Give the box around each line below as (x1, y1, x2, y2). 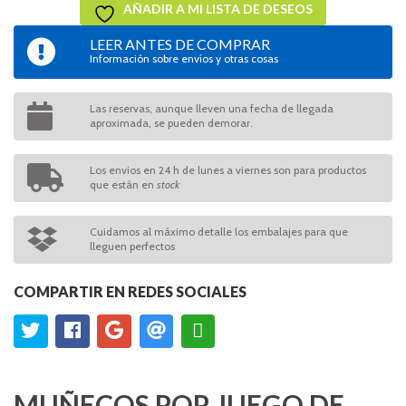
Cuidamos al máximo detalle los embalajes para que (89, 225, 348, 239)
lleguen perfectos (89, 239, 175, 254)
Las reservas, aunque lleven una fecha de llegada (89, 101, 333, 116)
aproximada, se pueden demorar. (89, 116, 253, 130)
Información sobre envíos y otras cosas (89, 52, 278, 66)
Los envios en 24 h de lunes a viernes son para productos (89, 163, 366, 178)
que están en (89, 178, 157, 192)
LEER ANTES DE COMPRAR (89, 35, 270, 53)
